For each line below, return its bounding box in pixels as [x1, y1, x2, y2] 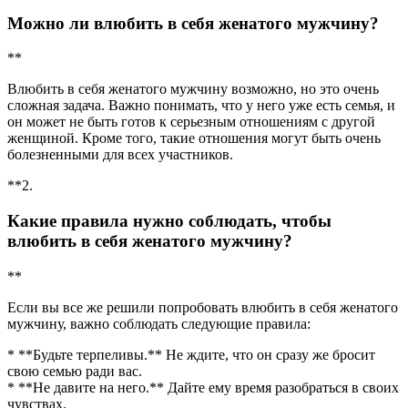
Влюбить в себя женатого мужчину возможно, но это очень [7, 81, 379, 97]
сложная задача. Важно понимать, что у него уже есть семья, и [7, 97, 395, 114]
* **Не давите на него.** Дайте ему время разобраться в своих [7, 379, 399, 395]
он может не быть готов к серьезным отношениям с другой [7, 114, 375, 130]
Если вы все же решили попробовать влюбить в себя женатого [7, 299, 398, 315]
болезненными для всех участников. [7, 147, 233, 163]
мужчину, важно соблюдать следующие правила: [7, 315, 311, 331]
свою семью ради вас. [7, 362, 142, 379]
